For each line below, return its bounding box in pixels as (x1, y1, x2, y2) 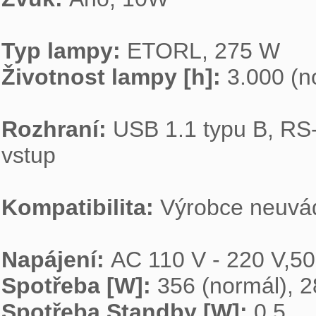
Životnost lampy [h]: (1, 64, 227, 90)
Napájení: (1, 247, 111, 272)
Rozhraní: (1, 116, 113, 142)
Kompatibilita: (1, 195, 160, 220)
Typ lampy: (1, 38, 127, 63)
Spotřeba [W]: (1, 273, 157, 298)
